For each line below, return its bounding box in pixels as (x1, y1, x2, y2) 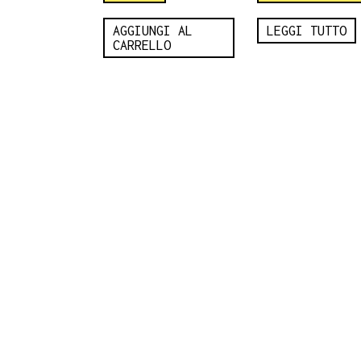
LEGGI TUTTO (267, 23, 347, 39)
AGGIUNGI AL (113, 23, 193, 39)
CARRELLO (113, 38, 171, 53)
